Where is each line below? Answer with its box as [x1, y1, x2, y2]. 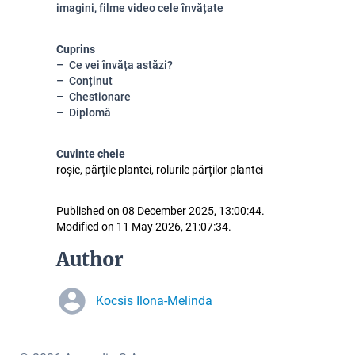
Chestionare [69, 90, 131, 103]
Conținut [69, 74, 113, 87]
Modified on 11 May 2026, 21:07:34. [56, 220, 231, 233]
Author [56, 247, 124, 272]
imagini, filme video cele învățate [56, 2, 223, 14]
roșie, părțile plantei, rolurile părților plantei [56, 163, 263, 176]
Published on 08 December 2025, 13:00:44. [56, 204, 265, 217]
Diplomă [69, 106, 111, 119]
